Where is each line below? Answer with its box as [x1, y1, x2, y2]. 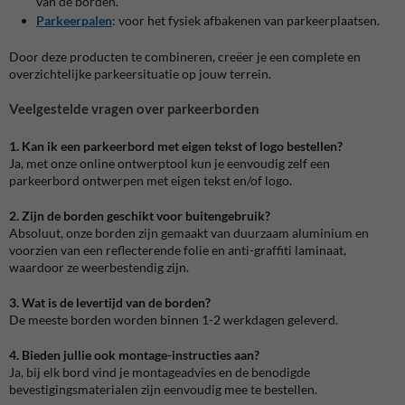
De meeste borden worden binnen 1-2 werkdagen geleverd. [9, 311, 338, 327]
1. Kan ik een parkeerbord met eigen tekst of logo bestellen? [9, 137, 343, 154]
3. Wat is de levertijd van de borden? [9, 294, 211, 310]
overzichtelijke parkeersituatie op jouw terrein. [9, 65, 271, 81]
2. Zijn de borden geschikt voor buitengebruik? [9, 207, 270, 223]
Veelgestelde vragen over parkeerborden [9, 99, 259, 117]
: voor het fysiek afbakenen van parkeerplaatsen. [112, 12, 380, 28]
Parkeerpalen [36, 12, 112, 28]
